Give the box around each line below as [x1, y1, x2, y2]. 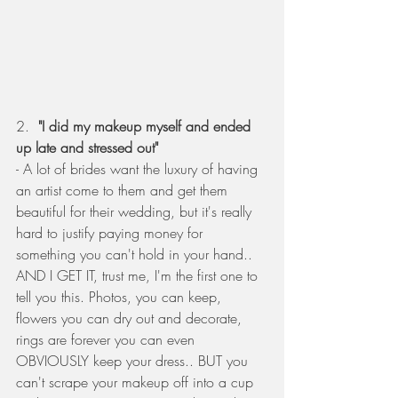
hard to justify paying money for [16, 223, 207, 243]
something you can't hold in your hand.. [16, 244, 257, 265]
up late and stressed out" [16, 138, 163, 158]
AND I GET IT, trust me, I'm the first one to [16, 266, 262, 286]
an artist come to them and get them [16, 180, 232, 201]
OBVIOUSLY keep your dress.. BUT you [16, 351, 252, 371]
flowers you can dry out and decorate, [16, 308, 246, 329]
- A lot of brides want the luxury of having [16, 159, 262, 179]
